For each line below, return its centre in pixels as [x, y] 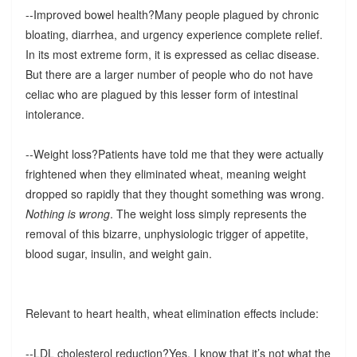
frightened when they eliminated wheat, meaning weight [165, 173]
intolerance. [55, 114]
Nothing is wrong [67, 213]
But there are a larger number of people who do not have [169, 74]
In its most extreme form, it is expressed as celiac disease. [172, 54]
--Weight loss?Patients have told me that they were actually [174, 153]
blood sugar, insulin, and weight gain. [118, 253]
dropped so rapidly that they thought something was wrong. [175, 193]
